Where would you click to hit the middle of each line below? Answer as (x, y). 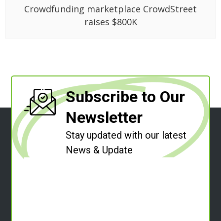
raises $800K (110, 22)
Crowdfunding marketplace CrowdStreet (110, 9)
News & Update (99, 150)
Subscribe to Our (126, 97)
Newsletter (104, 118)
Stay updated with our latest (126, 135)
